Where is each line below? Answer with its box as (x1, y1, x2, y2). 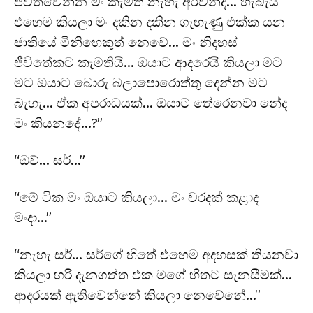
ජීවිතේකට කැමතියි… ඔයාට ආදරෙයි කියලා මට (14, 54, 282, 71)
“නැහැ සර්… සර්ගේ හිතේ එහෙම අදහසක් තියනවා (14, 246, 298, 263)
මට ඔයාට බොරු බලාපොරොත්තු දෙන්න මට (14, 74, 268, 91)
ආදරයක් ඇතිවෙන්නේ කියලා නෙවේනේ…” (14, 286, 261, 303)
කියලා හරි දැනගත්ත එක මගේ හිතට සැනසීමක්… (14, 266, 292, 283)
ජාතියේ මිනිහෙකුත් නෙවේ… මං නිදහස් (14, 34, 238, 50)
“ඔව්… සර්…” (14, 152, 85, 168)
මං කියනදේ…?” (14, 115, 103, 131)
